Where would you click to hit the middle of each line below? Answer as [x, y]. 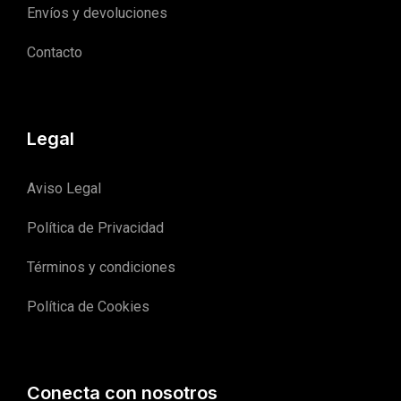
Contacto [55, 52]
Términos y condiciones [101, 267]
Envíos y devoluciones [97, 13]
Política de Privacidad [95, 227]
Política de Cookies [88, 306]
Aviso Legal [64, 188]
